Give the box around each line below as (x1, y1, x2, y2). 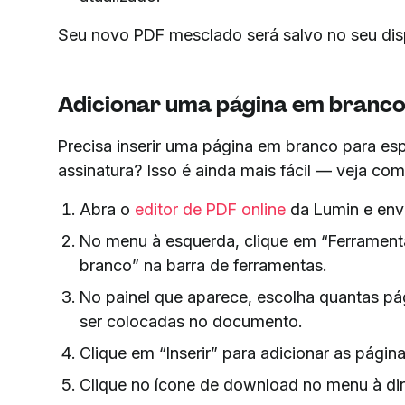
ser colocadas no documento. (80, 311, 302, 331)
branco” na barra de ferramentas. (80, 255, 326, 275)
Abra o (80, 199, 135, 219)
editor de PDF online (135, 199, 286, 219)
